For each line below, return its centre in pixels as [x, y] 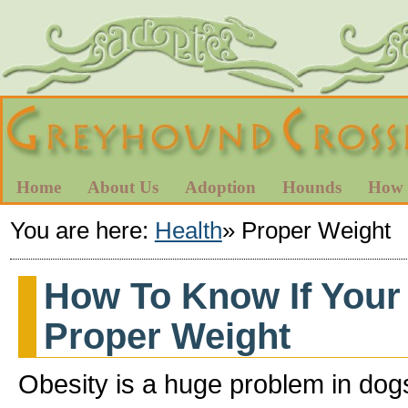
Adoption [220, 187]
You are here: [82, 230]
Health [188, 230]
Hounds [312, 187]
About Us [123, 187]
